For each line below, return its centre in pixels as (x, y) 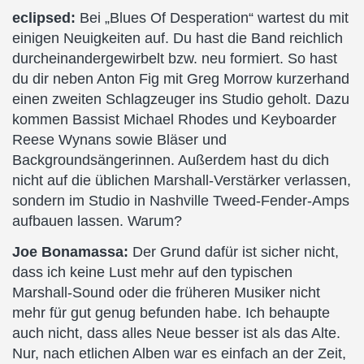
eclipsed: (46, 18)
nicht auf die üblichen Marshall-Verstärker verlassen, (182, 180)
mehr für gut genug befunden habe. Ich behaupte (171, 312)
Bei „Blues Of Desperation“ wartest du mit (214, 18)
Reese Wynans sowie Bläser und (119, 140)
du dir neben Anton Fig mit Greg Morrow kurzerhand (181, 79)
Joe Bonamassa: (70, 251)
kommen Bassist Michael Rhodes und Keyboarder (174, 119)
